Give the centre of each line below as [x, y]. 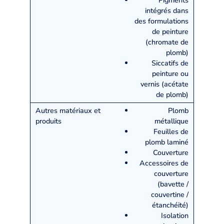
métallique [171, 121]
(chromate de [167, 42]
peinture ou [170, 73]
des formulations [161, 21]
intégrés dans [167, 10]
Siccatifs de [170, 63]
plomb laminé [167, 142]
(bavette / [173, 184]
